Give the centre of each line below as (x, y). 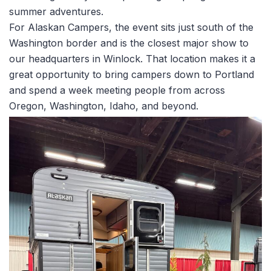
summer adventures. (56, 11)
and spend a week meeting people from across (117, 90)
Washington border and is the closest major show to (129, 43)
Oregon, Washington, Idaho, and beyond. (104, 106)
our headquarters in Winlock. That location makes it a (132, 58)
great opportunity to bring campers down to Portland (132, 74)
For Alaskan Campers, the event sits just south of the (131, 27)
